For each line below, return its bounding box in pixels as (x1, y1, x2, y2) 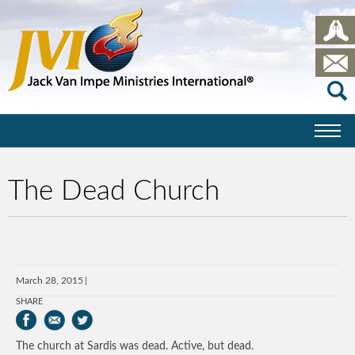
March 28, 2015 (16, 276, 83, 285)
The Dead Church (8, 177, 219, 205)
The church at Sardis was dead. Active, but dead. (16, 341, 254, 352)
